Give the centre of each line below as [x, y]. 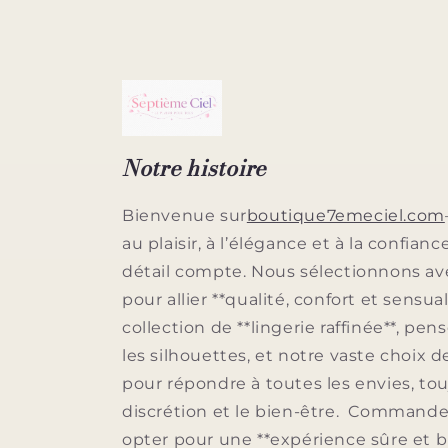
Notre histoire [194, 168]
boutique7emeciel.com [345, 215]
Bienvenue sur [184, 215]
